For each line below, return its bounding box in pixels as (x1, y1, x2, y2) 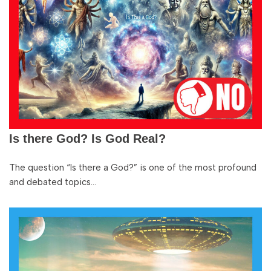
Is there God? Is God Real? (9, 132, 166, 145)
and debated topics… (9, 177, 99, 188)
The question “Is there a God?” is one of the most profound (9, 162, 256, 173)
